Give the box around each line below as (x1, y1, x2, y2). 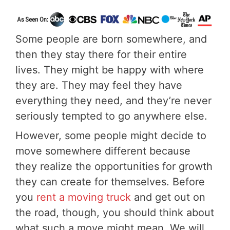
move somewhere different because (15, 145, 190, 158)
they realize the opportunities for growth (15, 160, 213, 173)
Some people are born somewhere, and (15, 33, 207, 46)
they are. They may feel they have (15, 79, 182, 92)
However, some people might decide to (15, 129, 206, 142)
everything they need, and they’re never (15, 94, 212, 107)
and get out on (131, 191, 205, 204)
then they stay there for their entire (15, 48, 187, 61)
